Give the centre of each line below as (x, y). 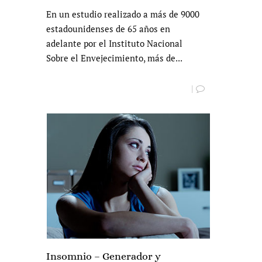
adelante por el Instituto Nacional (114, 44)
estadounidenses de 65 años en (108, 29)
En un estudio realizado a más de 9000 (123, 14)
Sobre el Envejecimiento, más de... (114, 58)
